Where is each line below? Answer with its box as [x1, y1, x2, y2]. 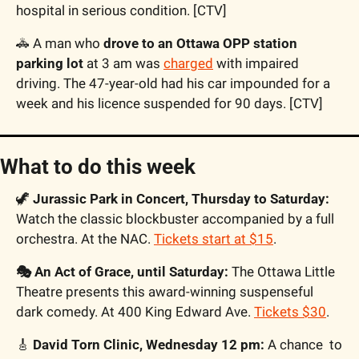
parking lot [16, 54, 83, 71]
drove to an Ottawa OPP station [103, 34, 297, 51]
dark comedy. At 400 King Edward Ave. [16, 303, 254, 320]
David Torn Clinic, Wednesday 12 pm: [33, 336, 264, 353]
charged [163, 54, 213, 71]
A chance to [264, 336, 342, 353]
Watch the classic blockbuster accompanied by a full [16, 210, 334, 227]
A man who [30, 34, 103, 51]
